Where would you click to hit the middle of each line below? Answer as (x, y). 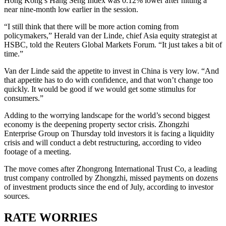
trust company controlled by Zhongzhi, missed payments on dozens (111, 178)
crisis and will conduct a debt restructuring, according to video (103, 143)
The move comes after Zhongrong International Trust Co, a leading (110, 169)
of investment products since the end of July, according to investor (109, 187)
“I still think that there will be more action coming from (91, 27)
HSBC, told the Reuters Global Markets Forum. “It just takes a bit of (113, 45)
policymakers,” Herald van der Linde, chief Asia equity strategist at (110, 36)
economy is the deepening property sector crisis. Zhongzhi (97, 125)
